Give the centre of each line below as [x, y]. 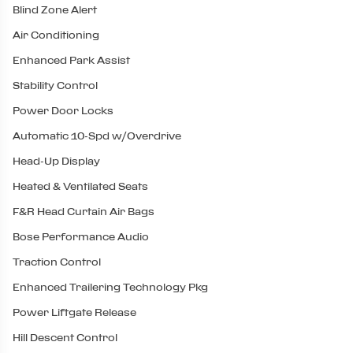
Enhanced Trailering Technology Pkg [110, 287]
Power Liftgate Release [74, 312]
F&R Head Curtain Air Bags [84, 212]
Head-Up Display [56, 161]
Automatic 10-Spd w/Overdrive [97, 136]
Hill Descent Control [65, 338]
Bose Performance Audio [81, 237]
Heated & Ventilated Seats [80, 186]
